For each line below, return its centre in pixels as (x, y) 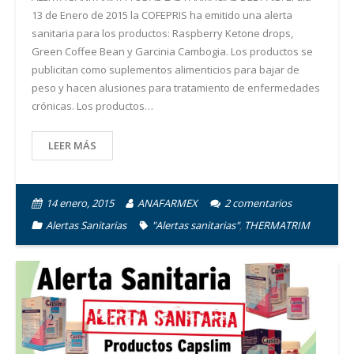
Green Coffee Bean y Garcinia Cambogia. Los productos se (172, 52)
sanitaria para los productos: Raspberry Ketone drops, (162, 34)
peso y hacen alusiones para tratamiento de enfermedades (176, 88)
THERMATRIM (277, 226)
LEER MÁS (72, 146)
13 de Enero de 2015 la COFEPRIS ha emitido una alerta (162, 15)
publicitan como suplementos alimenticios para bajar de (166, 70)
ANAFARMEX (168, 203)
